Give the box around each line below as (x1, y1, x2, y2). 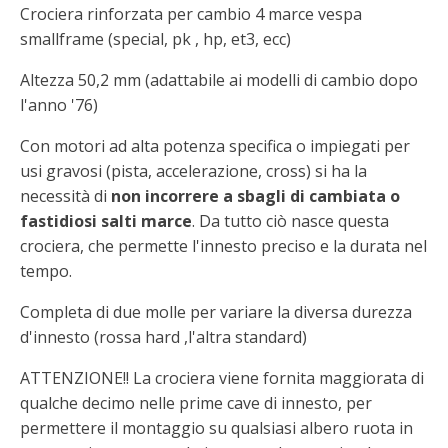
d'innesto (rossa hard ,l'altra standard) (20, 326, 307, 348)
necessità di (20, 185, 111, 207)
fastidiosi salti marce (20, 210, 192, 232)
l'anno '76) (20, 94, 98, 116)
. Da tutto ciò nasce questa (192, 210, 389, 232)
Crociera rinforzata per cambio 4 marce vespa (20, 3, 362, 25)
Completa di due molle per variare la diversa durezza (20, 301, 412, 323)
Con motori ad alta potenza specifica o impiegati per (20, 135, 410, 157)
